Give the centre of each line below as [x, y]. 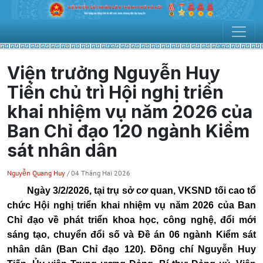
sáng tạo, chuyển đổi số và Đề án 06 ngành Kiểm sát [131, 234]
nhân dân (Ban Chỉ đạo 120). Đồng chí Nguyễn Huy [131, 249]
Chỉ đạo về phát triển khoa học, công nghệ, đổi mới [131, 220]
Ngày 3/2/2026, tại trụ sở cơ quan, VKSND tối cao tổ [131, 190]
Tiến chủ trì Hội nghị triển [115, 92]
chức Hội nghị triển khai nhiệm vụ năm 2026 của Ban [131, 205]
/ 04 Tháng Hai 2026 [99, 173]
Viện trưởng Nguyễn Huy [114, 73]
